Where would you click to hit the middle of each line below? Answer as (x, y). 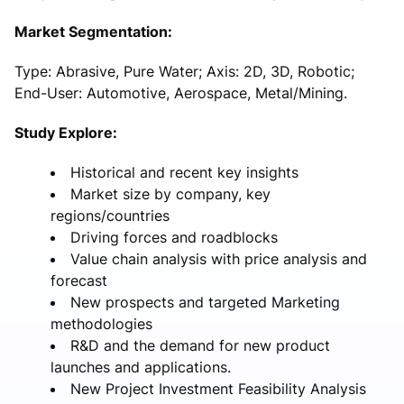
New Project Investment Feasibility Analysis (218, 388)
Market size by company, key (170, 193)
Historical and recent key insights (184, 172)
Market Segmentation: (93, 31)
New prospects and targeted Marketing (205, 302)
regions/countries (110, 215)
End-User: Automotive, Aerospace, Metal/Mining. (181, 92)
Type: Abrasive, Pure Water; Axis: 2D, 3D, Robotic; (184, 71)
